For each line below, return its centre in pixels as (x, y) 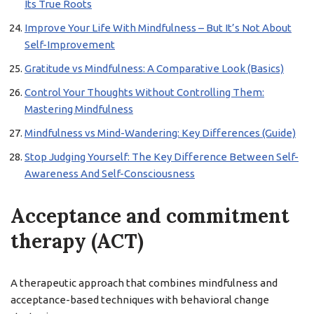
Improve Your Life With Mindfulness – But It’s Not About (158, 28)
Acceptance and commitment (150, 216)
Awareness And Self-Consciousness (110, 173)
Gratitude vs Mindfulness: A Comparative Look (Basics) (154, 68)
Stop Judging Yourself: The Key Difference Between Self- (162, 157)
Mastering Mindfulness (79, 109)
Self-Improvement (70, 45)
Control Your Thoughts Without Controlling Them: (144, 92)
